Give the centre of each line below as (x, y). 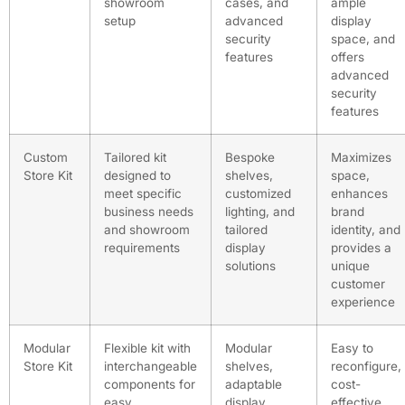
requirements (142, 248)
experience (363, 302)
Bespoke (250, 158)
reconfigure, (366, 367)
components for (150, 385)
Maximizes (361, 158)
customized (258, 194)
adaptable (254, 385)
